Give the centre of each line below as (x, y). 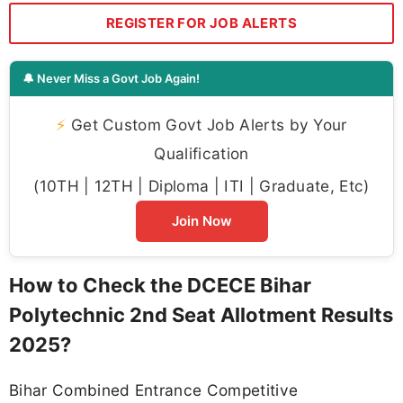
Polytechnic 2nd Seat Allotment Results (201, 315)
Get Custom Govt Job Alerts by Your (206, 125)
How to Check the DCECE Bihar (160, 286)
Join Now (201, 221)
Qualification (201, 154)
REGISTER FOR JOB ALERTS (201, 23)
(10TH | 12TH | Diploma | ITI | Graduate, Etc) (201, 186)
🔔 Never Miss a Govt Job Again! (111, 79)
